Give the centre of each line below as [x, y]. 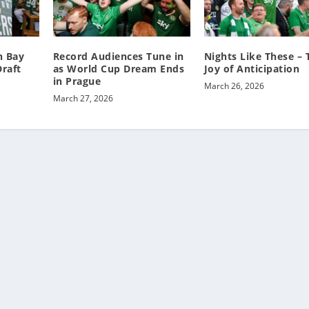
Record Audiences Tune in [118, 56]
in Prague [77, 81]
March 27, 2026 [83, 98]
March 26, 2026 [234, 86]
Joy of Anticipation [252, 68]
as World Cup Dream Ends [119, 68]
